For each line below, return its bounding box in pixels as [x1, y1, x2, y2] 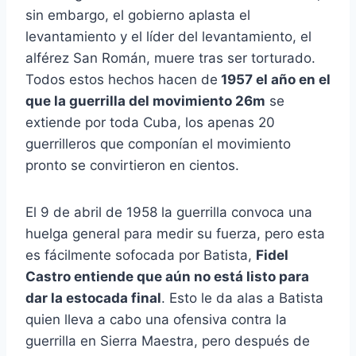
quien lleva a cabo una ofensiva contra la [25, 311, 287, 328]
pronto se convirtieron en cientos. [25, 157, 239, 174]
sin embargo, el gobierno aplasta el [25, 7, 250, 24]
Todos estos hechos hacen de [25, 72, 218, 88]
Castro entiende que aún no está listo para [25, 269, 309, 285]
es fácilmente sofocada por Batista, [25, 247, 256, 264]
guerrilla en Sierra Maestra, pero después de [25, 333, 310, 350]
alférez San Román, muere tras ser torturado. [25, 50, 315, 67]
